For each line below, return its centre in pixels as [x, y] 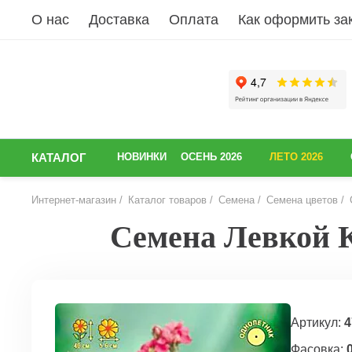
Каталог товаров [167, 200]
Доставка [119, 19]
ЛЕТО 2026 [296, 157]
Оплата [194, 19]
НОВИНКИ [142, 157]
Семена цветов [302, 200]
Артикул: [317, 323]
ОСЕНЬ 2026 [211, 157]
